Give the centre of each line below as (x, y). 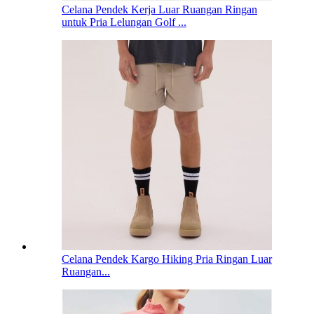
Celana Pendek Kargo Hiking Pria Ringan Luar (167, 259)
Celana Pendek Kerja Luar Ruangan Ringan (159, 10)
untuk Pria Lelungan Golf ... (124, 22)
